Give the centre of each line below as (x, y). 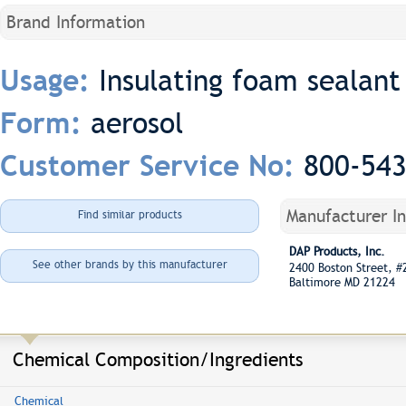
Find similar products (130, 215)
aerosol (137, 123)
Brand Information (76, 22)
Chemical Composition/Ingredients (158, 359)
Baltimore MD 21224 (342, 282)
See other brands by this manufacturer (130, 265)
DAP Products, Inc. (337, 251)
